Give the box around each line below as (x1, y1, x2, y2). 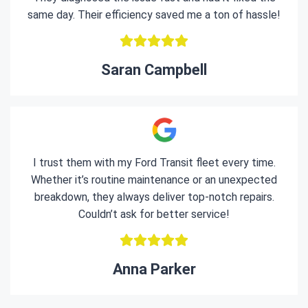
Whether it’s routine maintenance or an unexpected (31, 173, 277, 186)
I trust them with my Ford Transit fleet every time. (32, 156, 276, 169)
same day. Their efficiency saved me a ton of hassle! (27, 8, 280, 21)
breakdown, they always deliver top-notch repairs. (34, 190, 274, 203)
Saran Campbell (101, 61, 207, 78)
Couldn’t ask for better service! (78, 208, 230, 221)
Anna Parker (112, 261, 196, 278)
